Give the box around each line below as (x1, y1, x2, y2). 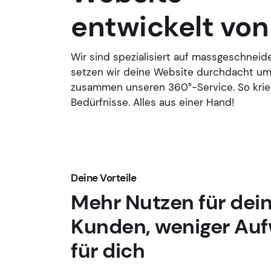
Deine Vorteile (71, 171, 139, 185)
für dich (71, 237, 145, 264)
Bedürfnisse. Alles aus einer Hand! (71, 96, 234, 109)
